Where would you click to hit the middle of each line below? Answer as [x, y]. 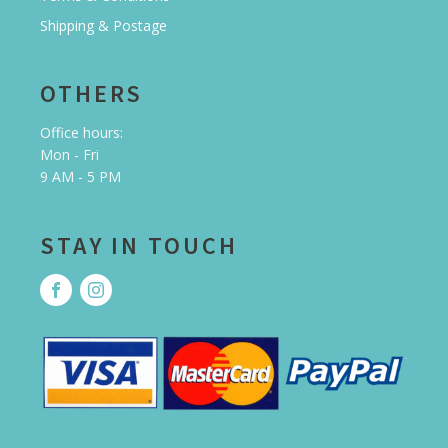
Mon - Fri [69, 155]
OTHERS [92, 94]
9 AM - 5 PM [80, 177]
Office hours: [81, 133]
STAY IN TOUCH [139, 246]
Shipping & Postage [103, 26]
